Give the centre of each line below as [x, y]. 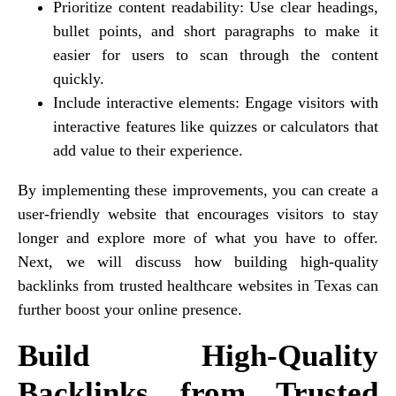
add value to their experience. [148, 150]
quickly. [79, 78]
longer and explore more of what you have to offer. [198, 237]
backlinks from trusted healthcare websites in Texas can [198, 285]
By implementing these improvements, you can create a [198, 190]
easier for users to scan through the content [216, 54]
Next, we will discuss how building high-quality [198, 261]
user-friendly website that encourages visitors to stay [198, 213]
